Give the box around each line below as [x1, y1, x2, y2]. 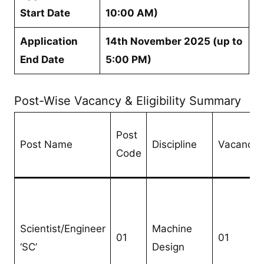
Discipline [151, 138, 197, 150]
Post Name [19, 138, 72, 150]
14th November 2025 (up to [105, 35, 242, 47]
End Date [19, 53, 64, 65]
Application [19, 35, 78, 47]
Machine [151, 222, 192, 235]
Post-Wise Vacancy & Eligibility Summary [14, 93, 242, 108]
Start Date [19, 6, 70, 19]
